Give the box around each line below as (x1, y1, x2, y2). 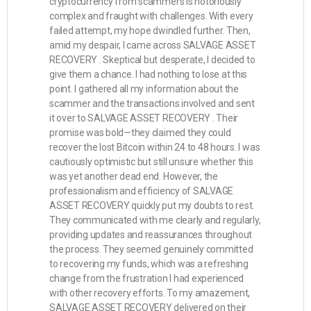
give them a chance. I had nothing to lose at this (49, 69, 248, 80)
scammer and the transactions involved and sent (49, 98, 255, 109)
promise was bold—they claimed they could (49, 127, 231, 138)
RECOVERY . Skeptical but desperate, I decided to (49, 54, 255, 65)
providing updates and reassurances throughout (49, 229, 253, 240)
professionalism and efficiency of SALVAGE (49, 185, 234, 196)
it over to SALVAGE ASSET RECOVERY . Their (49, 112, 239, 124)
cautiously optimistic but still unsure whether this (49, 156, 253, 167)
